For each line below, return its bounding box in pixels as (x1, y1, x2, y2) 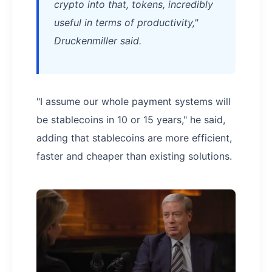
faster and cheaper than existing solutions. (36, 150, 232, 163)
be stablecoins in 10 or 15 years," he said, (36, 114, 225, 126)
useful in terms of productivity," (54, 16, 198, 29)
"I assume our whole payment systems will (36, 95, 231, 108)
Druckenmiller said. (54, 35, 141, 47)
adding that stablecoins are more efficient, (36, 132, 232, 144)
